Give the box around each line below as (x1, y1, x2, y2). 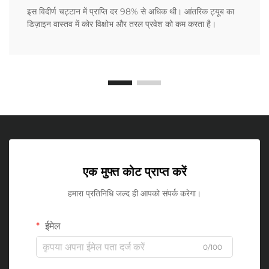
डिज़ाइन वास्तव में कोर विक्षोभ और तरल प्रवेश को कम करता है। (27, 19, 216, 30)
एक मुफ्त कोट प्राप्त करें (82, 165, 187, 180)
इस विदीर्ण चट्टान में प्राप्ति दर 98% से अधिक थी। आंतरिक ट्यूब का (27, 6, 234, 17)
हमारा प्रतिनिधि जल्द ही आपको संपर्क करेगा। (68, 188, 201, 199)
